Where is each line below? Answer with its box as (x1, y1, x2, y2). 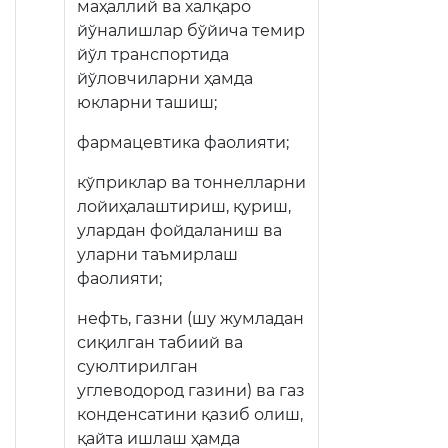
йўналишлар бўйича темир (77, 21, 305, 40)
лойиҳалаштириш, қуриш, (77, 197, 291, 216)
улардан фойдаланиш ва (77, 221, 282, 240)
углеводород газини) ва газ (77, 381, 305, 400)
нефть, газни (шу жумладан (77, 309, 304, 328)
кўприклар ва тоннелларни (77, 173, 306, 192)
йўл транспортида (77, 45, 229, 64)
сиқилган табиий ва (77, 333, 243, 352)
